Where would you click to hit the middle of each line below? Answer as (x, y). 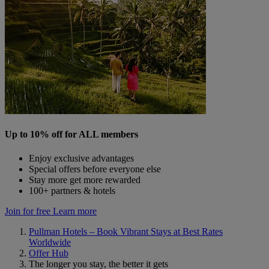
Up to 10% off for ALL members (71, 134)
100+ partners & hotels (72, 190)
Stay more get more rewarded (85, 180)
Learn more (75, 211)
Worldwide (50, 242)
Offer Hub (49, 253)
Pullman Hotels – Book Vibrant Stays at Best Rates (126, 231)
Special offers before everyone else (95, 169)
